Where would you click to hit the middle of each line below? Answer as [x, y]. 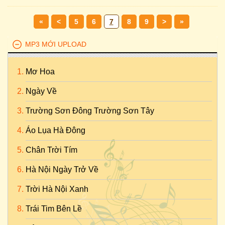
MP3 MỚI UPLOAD [56, 44]
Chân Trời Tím [51, 150]
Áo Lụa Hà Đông [55, 130]
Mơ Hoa [40, 72]
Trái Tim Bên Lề [54, 209]
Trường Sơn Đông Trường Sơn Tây [90, 111]
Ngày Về [41, 91]
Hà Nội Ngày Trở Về [62, 170]
